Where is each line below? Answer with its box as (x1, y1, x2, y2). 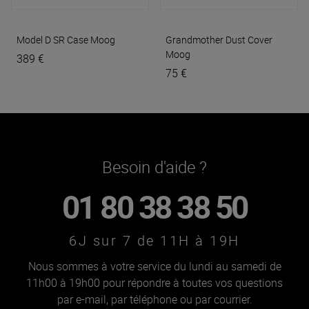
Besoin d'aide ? (102, 155, 207, 178)
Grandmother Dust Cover (166, 32, 272, 46)
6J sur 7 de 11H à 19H (69, 230, 240, 250)
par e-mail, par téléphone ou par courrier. (57, 291, 252, 307)
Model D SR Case (17, 32, 88, 46)
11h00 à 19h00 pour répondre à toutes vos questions (26, 275, 283, 290)
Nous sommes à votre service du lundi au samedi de (28, 258, 281, 274)
